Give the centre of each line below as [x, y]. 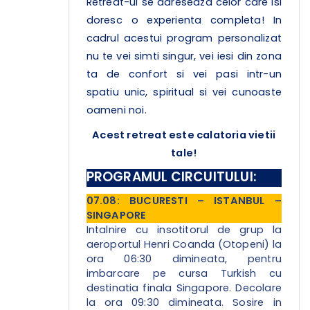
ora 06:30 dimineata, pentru [184, 259]
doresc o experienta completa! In [184, 20]
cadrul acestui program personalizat [184, 38]
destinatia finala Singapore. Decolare [184, 288]
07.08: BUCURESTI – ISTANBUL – [184, 201]
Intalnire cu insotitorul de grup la [184, 230]
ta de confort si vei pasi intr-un [184, 74]
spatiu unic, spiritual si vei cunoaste [184, 92]
